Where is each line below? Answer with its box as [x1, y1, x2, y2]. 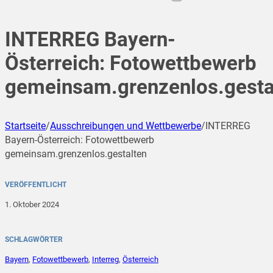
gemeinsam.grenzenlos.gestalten [5, 148, 147, 160]
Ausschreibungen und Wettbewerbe [50, 120, 201, 132]
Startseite [5, 120, 46, 132]
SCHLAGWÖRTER [5, 235, 63, 244]
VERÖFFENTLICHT [5, 180, 66, 190]
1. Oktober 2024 [5, 200, 59, 210]
